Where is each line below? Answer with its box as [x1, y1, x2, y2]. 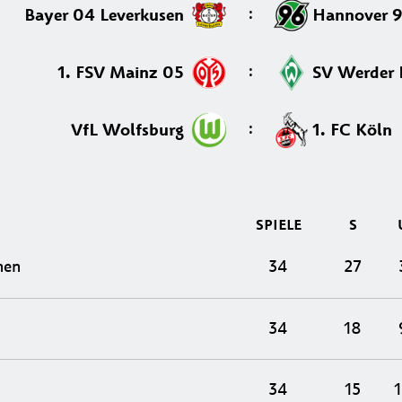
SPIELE [255, 214, 301, 235]
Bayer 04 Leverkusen [24, 3, 188, 27]
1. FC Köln [312, 118, 392, 142]
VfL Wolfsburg [71, 118, 188, 142]
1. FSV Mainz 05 [57, 60, 188, 84]
